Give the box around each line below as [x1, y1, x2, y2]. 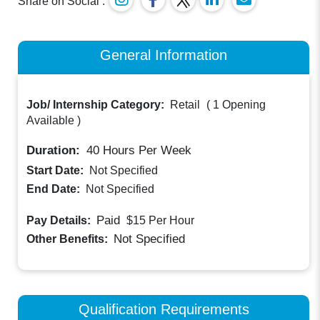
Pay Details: [26, 214, 94, 227]
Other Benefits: [26, 232, 111, 245]
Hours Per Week [99, 144, 192, 158]
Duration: [26, 144, 84, 158]
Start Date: [26, 164, 87, 177]
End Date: [26, 183, 84, 196]
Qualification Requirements [78, 300, 249, 317]
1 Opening [213, 99, 266, 111]
